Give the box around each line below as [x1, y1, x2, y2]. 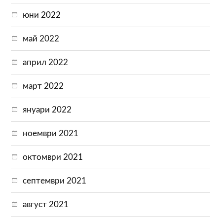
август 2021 [23, 200, 69, 209]
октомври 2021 [23, 152, 83, 161]
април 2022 [23, 58, 69, 67]
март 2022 [23, 81, 64, 90]
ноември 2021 [23, 129, 79, 138]
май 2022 [23, 34, 60, 43]
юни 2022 [23, 10, 61, 19]
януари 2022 [23, 105, 72, 114]
